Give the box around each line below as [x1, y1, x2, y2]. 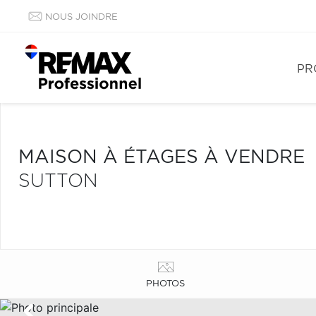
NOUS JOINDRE [45, 13, 118, 22]
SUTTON [18, 172, 98, 190]
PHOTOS [146, 279, 186, 288]
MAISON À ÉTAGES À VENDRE [18, 148, 305, 166]
